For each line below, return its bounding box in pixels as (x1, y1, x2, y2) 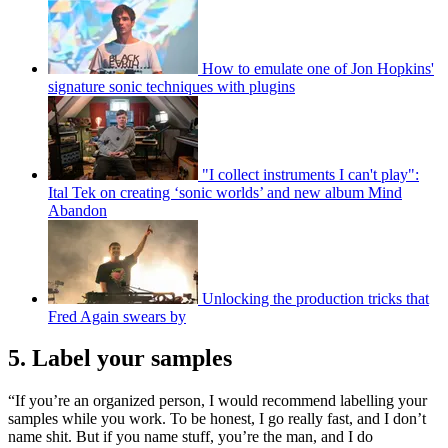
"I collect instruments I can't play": (202, 165, 419, 183)
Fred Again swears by (48, 307, 186, 325)
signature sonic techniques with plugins (48, 77, 295, 95)
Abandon (48, 201, 107, 219)
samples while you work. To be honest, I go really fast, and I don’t (8, 410, 426, 428)
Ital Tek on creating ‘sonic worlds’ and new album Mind (48, 183, 402, 201)
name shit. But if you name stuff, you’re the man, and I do (8, 428, 373, 446)
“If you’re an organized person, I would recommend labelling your (8, 392, 427, 410)
